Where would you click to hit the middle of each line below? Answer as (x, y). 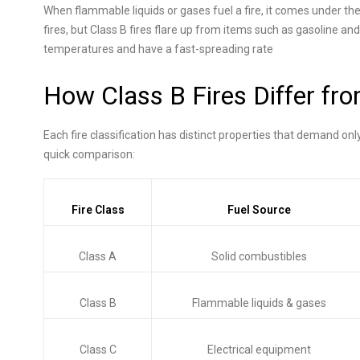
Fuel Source (259, 210)
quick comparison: (89, 154)
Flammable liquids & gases (259, 303)
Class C (98, 350)
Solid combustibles (259, 256)
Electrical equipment (259, 350)
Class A (98, 256)
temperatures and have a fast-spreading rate (158, 49)
